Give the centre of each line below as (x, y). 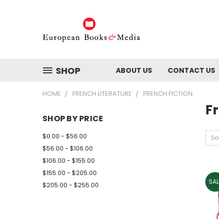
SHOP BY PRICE (73, 119)
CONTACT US (191, 70)
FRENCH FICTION (168, 94)
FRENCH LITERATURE (102, 94)
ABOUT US (134, 70)
